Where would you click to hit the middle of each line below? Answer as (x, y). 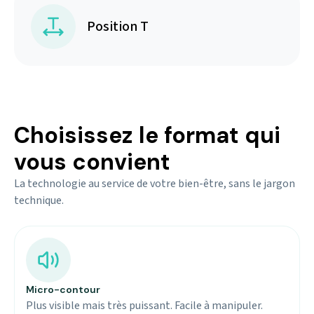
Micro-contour (63, 289)
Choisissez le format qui (147, 135)
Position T (118, 27)
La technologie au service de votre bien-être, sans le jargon (155, 184)
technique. (39, 200)
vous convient (92, 162)
